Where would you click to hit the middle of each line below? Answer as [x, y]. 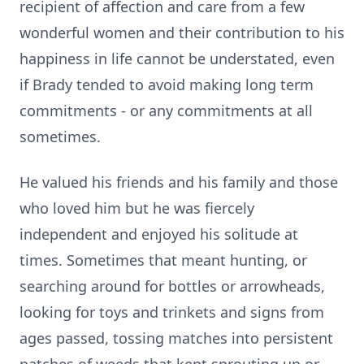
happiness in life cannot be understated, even [177, 58]
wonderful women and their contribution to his [182, 32]
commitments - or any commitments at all [166, 110]
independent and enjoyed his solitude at [159, 234]
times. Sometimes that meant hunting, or [163, 260]
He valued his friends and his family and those [179, 182]
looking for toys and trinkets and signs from [172, 312]
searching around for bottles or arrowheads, [172, 286]
